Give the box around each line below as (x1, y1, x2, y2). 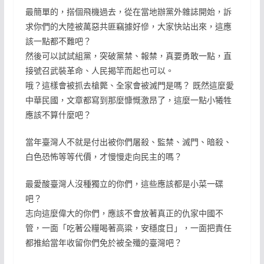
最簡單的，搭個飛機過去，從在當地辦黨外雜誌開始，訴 (25, 5, 232, 17)
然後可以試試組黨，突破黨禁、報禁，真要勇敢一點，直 (25, 49, 232, 61)
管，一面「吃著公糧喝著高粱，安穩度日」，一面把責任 (25, 222, 232, 233)
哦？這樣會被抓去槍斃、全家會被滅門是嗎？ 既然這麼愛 (25, 79, 234, 91)
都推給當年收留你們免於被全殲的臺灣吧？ (25, 236, 182, 248)
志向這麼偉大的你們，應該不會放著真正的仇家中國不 (25, 207, 223, 219)
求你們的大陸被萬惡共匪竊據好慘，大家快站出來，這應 (25, 20, 232, 32)
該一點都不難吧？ (25, 35, 91, 47)
